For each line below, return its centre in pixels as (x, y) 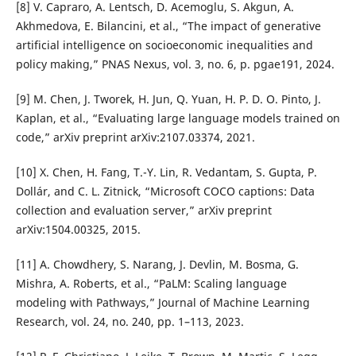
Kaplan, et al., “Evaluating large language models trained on (178, 118)
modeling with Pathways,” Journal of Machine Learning (163, 303)
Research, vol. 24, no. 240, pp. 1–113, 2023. (130, 322)
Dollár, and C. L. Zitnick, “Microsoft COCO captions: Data (165, 192)
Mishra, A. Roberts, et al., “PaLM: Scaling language (151, 284)
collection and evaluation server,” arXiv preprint (143, 211)
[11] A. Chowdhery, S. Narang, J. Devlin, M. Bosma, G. (157, 265)
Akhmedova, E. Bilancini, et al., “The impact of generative (168, 26)
